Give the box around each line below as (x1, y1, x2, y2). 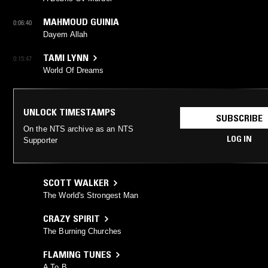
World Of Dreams (43, 66, 104, 75)
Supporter (23, 136, 57, 145)
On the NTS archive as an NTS (23, 124, 133, 134)
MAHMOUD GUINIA (43, 16, 119, 28)
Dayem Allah (43, 30, 88, 39)
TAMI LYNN (43, 51, 89, 64)
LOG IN (226, 133, 252, 145)
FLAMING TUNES (43, 248, 111, 261)
